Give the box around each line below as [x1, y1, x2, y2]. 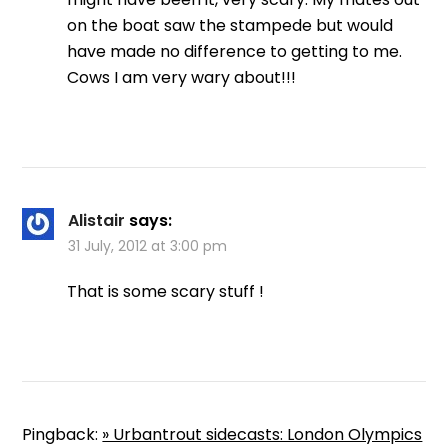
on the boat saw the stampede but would [67, 13, 394, 37]
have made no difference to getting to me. [67, 39, 403, 63]
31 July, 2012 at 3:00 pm [68, 235, 228, 256]
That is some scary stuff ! [67, 279, 265, 303]
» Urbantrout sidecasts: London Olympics [102, 422, 423, 446]
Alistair [68, 208, 126, 232]
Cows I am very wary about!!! [67, 65, 297, 89]
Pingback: [22, 422, 103, 446]
